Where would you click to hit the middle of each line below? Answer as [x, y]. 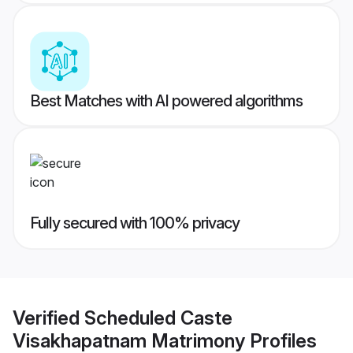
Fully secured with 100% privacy [135, 223]
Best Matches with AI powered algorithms [166, 101]
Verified [48, 318]
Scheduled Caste [158, 318]
